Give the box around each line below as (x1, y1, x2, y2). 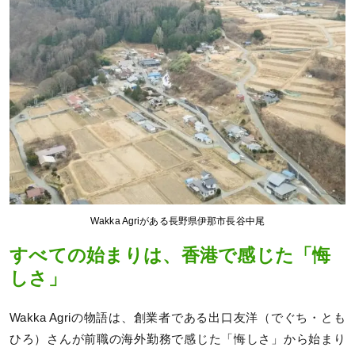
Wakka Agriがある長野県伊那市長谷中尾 (90, 215, 265, 227)
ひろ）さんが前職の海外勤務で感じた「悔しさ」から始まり (10, 333, 345, 346)
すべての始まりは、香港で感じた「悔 (10, 245, 331, 265)
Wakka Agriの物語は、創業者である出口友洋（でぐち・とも (10, 311, 345, 325)
